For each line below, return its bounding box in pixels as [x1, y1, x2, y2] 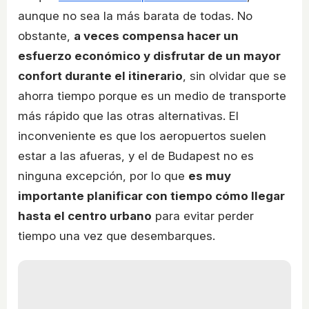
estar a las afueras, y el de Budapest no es [18, 149, 254, 163]
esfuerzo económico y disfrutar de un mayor [18, 49, 281, 63]
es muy [188, 169, 231, 183]
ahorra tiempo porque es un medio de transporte [18, 89, 286, 103]
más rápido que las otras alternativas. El [18, 109, 239, 123]
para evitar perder [152, 209, 254, 223]
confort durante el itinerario [18, 69, 183, 83]
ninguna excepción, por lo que [18, 169, 188, 183]
